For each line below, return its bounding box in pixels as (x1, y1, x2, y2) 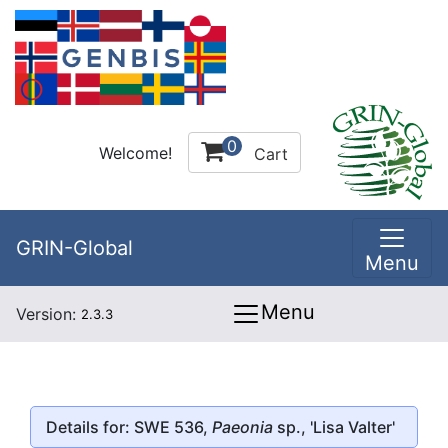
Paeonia (212, 416, 277, 437)
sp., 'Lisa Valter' (277, 416, 395, 437)
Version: (16, 304, 81, 324)
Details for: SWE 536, (46, 416, 212, 437)
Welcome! (99, 142, 172, 163)
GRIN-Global (16, 236, 133, 260)
